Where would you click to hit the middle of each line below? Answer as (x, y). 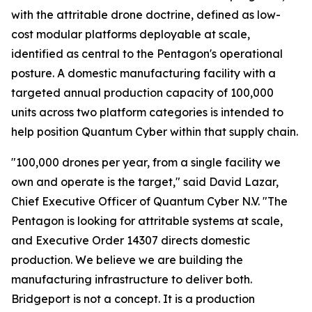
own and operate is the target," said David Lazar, (145, 182)
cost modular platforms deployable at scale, (131, 34)
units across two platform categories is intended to (147, 112)
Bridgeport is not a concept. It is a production (133, 299)
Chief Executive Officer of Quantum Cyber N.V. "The (149, 201)
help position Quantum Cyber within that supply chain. (155, 132)
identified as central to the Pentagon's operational (147, 54)
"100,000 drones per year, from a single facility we (146, 162)
